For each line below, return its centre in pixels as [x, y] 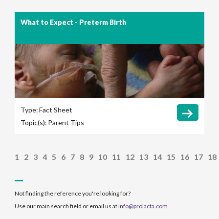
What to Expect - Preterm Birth [73, 22]
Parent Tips [66, 123]
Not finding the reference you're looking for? [73, 193]
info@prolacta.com [143, 206]
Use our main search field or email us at [66, 206]
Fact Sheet [56, 110]
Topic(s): [34, 123]
